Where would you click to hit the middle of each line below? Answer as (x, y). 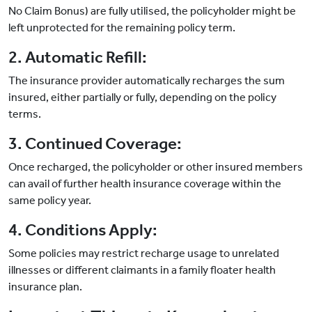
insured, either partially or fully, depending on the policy (142, 97)
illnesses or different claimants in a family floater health (142, 270)
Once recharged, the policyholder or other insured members (156, 167)
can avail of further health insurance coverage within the (145, 184)
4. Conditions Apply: (83, 230)
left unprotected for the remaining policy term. (122, 28)
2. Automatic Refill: (78, 57)
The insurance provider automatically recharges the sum (147, 81)
